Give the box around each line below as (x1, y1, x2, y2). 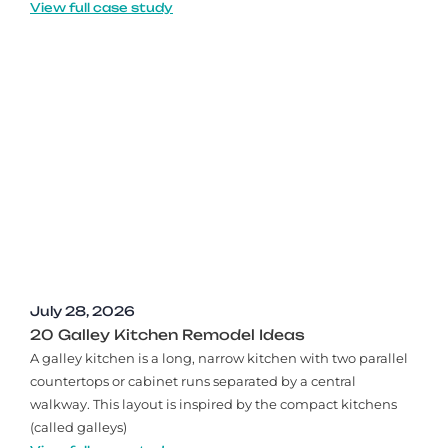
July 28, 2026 (30, 302, 135, 319)
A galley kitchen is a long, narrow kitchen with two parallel (30, 349, 408, 366)
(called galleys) (30, 418, 127, 435)
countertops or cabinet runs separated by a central (30, 372, 356, 389)
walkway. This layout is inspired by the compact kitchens (30, 395, 397, 412)
